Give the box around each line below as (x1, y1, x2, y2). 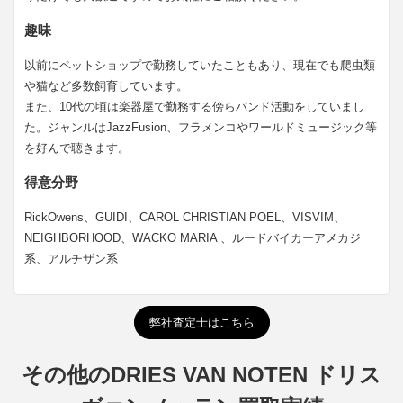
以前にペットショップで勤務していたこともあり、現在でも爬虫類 (24, 58, 376, 73)
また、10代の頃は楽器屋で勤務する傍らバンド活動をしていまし (24, 100, 365, 114)
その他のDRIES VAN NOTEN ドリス (22, 363, 381, 387)
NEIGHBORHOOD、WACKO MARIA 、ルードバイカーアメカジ (24, 231, 362, 246)
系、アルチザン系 (24, 252, 119, 266)
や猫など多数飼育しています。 (24, 79, 189, 94)
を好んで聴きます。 (24, 141, 130, 156)
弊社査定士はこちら (148, 315, 255, 329)
